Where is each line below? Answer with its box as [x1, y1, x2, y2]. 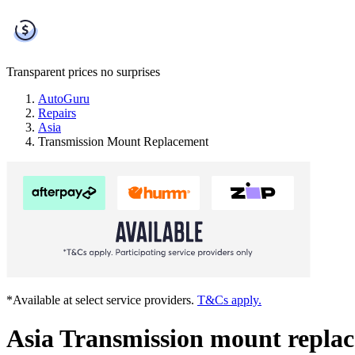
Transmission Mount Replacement [38, 134, 208, 148]
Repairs [38, 105, 76, 120]
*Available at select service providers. [6, 292, 197, 307]
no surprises [101, 64, 160, 78]
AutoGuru [38, 91, 90, 105]
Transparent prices [6, 64, 97, 78]
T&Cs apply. [197, 292, 261, 307]
